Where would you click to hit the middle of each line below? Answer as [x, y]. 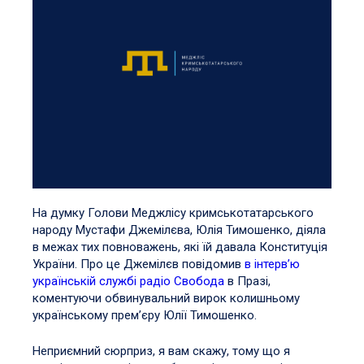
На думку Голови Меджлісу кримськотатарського [173, 213]
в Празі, [247, 282]
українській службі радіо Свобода [128, 282]
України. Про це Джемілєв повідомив [139, 264]
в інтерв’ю [272, 264]
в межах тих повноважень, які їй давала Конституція [180, 247]
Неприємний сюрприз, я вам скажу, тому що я [161, 351]
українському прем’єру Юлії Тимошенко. [145, 316]
